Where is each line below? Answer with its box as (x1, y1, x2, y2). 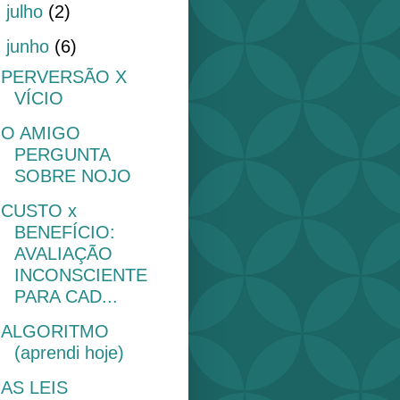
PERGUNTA (14, 144, 110, 164)
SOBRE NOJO (14, 165, 131, 186)
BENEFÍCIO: (14, 221, 115, 242)
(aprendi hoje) (14, 342, 124, 362)
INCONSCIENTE (14, 264, 147, 285)
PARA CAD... (14, 286, 118, 306)
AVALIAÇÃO (14, 243, 112, 263)
